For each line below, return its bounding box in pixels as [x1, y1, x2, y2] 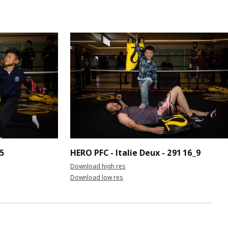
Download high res [70, 161, 126, 170]
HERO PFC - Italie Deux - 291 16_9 [70, 147, 201, 158]
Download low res [70, 173, 123, 182]
